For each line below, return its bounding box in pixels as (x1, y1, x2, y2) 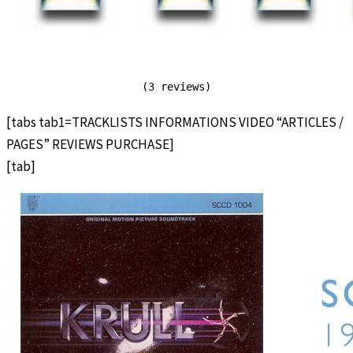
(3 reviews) (142, 80, 211, 93)
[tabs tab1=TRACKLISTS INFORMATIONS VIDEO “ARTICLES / (6, 113, 344, 131)
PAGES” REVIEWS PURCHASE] (6, 135, 174, 153)
